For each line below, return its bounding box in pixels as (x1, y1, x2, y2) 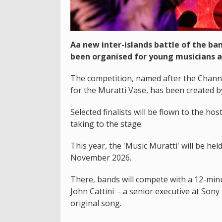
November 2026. (70, 152, 131, 163)
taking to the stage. (70, 118, 143, 129)
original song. (70, 197, 121, 209)
